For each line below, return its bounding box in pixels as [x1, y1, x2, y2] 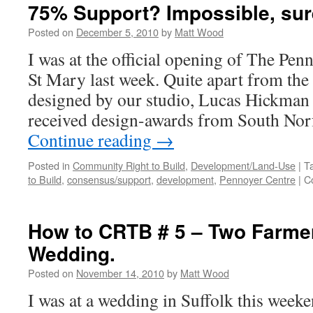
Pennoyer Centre [219, 172, 296, 187]
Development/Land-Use [191, 158, 296, 173]
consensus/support [67, 172, 151, 187]
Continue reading [28, 128, 156, 152]
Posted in [28, 158, 70, 173]
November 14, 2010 [76, 265, 164, 280]
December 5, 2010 [76, 24, 159, 39]
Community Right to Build [73, 158, 185, 173]
